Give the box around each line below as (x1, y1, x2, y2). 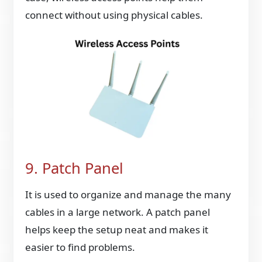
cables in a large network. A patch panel (25, 205, 211, 219)
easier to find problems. (25, 240, 136, 254)
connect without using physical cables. (25, 8, 204, 22)
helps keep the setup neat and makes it (25, 222, 209, 236)
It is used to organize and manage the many (25, 187, 232, 201)
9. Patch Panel (25, 158, 124, 179)
